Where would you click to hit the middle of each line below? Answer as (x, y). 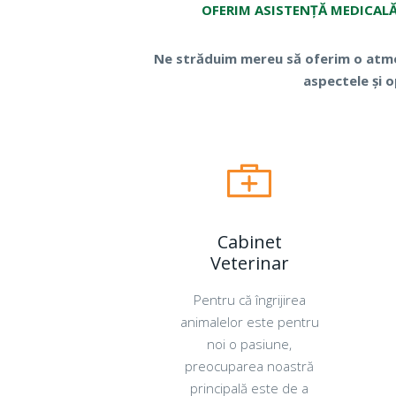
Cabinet (249, 242)
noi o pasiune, (249, 344)
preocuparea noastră (249, 366)
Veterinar (249, 263)
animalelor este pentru (249, 322)
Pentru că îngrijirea (249, 300)
